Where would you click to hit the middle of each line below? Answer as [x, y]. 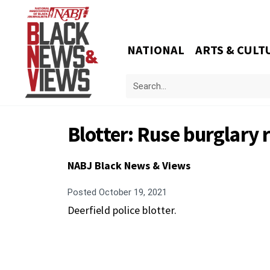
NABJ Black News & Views [129, 165]
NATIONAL [156, 50]
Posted [82, 192]
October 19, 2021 [132, 192]
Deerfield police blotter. [122, 210]
